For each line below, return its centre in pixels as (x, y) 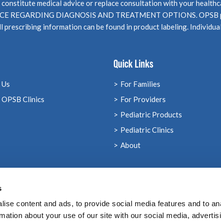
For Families (141, 84)
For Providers (143, 99)
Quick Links (134, 64)
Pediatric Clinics (147, 130)
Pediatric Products (151, 114)
